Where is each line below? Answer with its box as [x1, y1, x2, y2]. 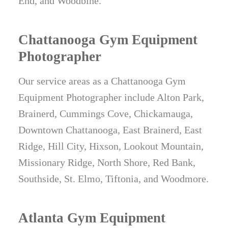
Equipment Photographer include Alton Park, [18, 92, 205, 103]
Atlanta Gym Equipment [18, 210, 166, 226]
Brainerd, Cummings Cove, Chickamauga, [18, 108, 193, 120]
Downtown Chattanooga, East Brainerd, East [18, 124, 203, 136]
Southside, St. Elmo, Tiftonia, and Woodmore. [18, 173, 209, 185]
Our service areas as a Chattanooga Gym [18, 75, 186, 87]
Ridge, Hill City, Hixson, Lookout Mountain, [18, 140, 204, 152]
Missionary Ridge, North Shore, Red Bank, [18, 157, 196, 168]
